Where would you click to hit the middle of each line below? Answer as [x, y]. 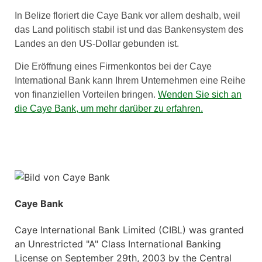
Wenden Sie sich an [200, 94]
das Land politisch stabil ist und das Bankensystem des [129, 30]
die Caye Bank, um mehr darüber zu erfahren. [109, 108]
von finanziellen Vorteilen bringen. [86, 94]
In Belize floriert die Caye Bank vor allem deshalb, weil [127, 16]
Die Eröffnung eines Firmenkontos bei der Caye [113, 66]
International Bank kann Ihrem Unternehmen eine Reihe [130, 80]
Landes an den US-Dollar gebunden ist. [97, 44]
